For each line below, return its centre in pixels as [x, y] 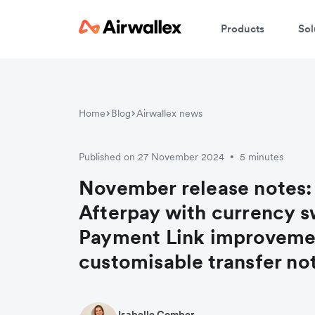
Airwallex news [169, 113]
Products [243, 28]
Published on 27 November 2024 [152, 156]
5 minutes [262, 156]
